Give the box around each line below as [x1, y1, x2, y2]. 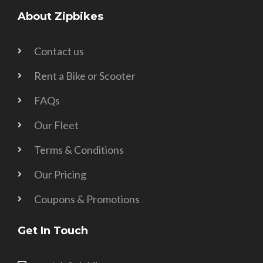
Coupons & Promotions [33, 192, 140, 205]
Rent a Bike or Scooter [33, 69, 136, 82]
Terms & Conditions [33, 143, 124, 156]
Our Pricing [33, 167, 86, 181]
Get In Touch [18, 224, 88, 237]
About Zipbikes [18, 9, 103, 23]
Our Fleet [33, 118, 79, 131]
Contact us [33, 44, 84, 58]
